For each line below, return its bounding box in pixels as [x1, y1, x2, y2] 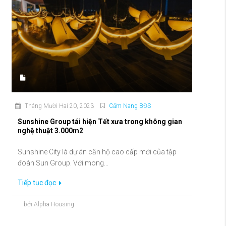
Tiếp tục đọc [18, 179, 58, 187]
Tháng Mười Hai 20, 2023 [23, 102, 94, 110]
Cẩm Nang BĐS [109, 102, 151, 110]
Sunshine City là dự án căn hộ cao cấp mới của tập [18, 148, 177, 156]
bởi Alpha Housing [24, 201, 74, 208]
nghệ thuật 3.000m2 [18, 127, 83, 135]
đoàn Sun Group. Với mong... [18, 159, 108, 167]
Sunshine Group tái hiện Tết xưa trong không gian [18, 118, 182, 126]
